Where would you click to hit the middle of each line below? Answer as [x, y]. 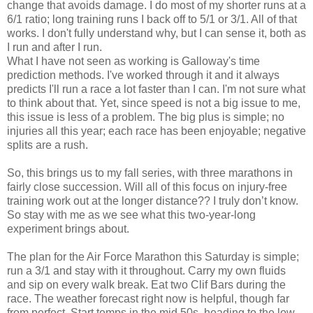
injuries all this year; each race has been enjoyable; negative [156, 131]
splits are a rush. [48, 145]
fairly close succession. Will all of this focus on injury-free [147, 187]
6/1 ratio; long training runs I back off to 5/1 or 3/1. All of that [152, 19]
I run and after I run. [54, 47]
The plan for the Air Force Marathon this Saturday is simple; [153, 256]
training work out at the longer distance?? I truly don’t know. [153, 201]
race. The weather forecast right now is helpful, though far [148, 298]
